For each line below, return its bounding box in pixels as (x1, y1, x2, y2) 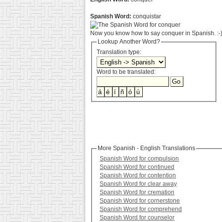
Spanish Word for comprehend (100, 206, 182, 213)
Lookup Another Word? (98, 38, 161, 45)
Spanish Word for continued (100, 164, 175, 171)
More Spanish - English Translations (98, 145, 196, 152)
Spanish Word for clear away (100, 180, 177, 188)
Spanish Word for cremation (100, 189, 175, 196)
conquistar (131, 13, 161, 20)
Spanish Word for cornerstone (100, 197, 180, 205)
